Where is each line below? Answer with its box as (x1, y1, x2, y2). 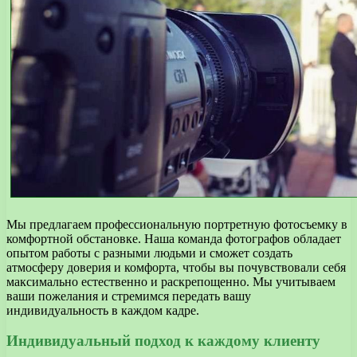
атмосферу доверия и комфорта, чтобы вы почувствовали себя (6, 260, 346, 274)
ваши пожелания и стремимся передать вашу (6, 288, 251, 303)
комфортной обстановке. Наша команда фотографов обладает (6, 231, 341, 245)
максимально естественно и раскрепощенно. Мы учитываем (6, 274, 335, 288)
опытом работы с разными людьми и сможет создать (6, 245, 292, 260)
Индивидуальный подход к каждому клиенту (6, 332, 320, 350)
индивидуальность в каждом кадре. (6, 303, 199, 317)
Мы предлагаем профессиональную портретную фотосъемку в (6, 217, 347, 231)
